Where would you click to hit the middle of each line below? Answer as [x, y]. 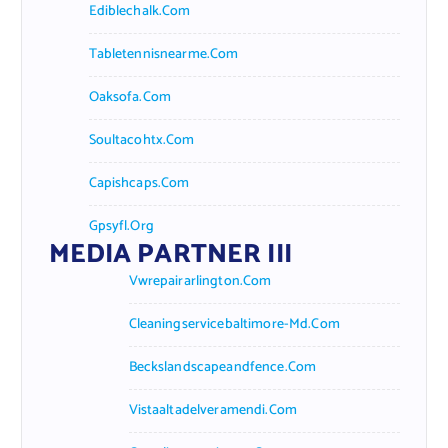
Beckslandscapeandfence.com [222, 367]
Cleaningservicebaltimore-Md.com [234, 324]
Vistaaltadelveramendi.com [213, 410]
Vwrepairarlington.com [200, 281]
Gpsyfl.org [121, 226]
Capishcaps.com [139, 183]
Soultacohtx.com [141, 140]
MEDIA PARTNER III [170, 254]
